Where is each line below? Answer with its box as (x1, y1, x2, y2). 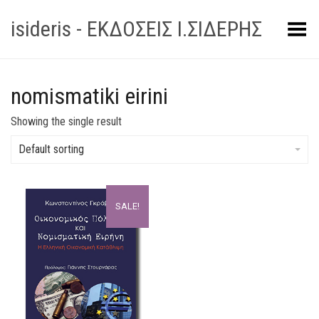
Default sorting (19, 142, 84, 156)
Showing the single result (11, 115, 122, 128)
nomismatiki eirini (11, 83, 168, 110)
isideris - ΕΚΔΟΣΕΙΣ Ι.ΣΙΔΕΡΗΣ (11, 16, 262, 41)
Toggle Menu (244, 18, 308, 31)
